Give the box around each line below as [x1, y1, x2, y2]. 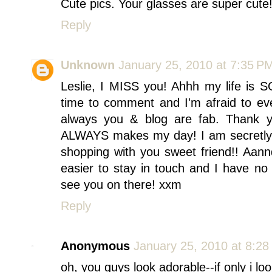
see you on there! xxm [61, 178, 182, 192]
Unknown [61, 58, 115, 72]
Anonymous [61, 239, 130, 253]
